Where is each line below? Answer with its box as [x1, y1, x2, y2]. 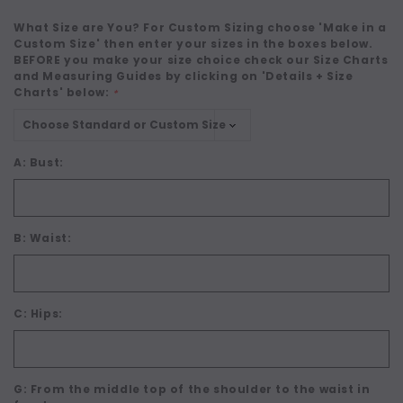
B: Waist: [13, 229, 72, 246]
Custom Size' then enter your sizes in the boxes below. [13, 35, 373, 51]
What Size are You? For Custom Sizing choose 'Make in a [13, 19, 387, 35]
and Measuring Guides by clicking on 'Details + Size [13, 67, 354, 84]
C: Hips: [13, 305, 63, 321]
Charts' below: [13, 84, 112, 100]
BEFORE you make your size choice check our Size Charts [13, 51, 389, 67]
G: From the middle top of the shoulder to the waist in [13, 381, 371, 397]
